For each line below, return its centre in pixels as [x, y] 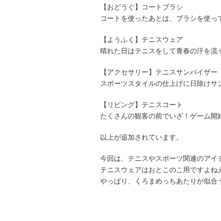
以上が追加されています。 [142, 137]
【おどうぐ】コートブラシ [142, 7]
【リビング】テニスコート [142, 105]
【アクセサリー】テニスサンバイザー [159, 72]
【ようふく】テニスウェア [142, 39]
